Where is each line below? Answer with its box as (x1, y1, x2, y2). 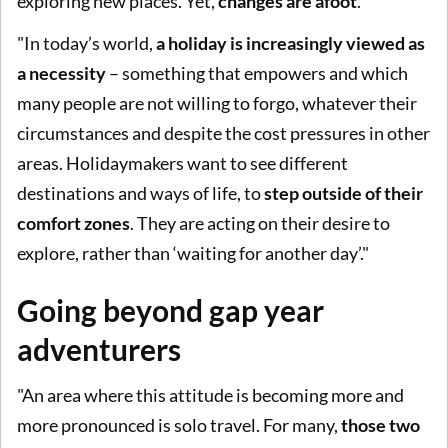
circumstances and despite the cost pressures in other (17, 121, 430, 144)
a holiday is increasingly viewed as (156, 31, 425, 54)
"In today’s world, (17, 31, 156, 54)
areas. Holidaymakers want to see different (17, 151, 348, 174)
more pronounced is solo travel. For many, (17, 414, 338, 437)
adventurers (17, 330, 181, 367)
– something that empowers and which (106, 61, 408, 84)
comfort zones (17, 211, 130, 234)
